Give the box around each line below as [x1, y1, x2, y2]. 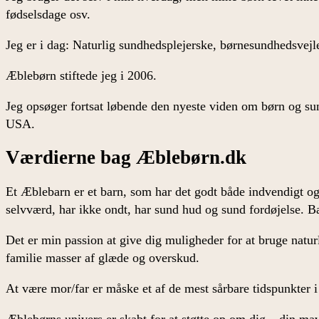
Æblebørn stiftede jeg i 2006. [6, 68, 157, 83]
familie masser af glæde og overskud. [6, 250, 199, 265]
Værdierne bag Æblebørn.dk [6, 147, 246, 169]
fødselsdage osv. [6, 6, 90, 21]
